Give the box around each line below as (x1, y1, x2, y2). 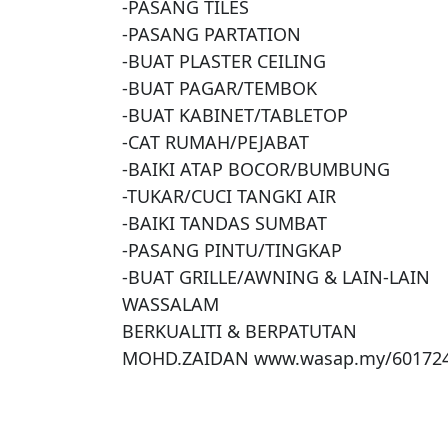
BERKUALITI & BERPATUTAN (122, 319, 357, 344)
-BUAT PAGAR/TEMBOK (122, 76, 317, 101)
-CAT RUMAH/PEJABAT (122, 130, 309, 155)
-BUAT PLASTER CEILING (122, 49, 326, 74)
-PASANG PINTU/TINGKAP (122, 238, 342, 263)
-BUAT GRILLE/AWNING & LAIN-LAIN (122, 265, 430, 290)
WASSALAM (122, 292, 219, 317)
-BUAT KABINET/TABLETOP (122, 103, 348, 128)
